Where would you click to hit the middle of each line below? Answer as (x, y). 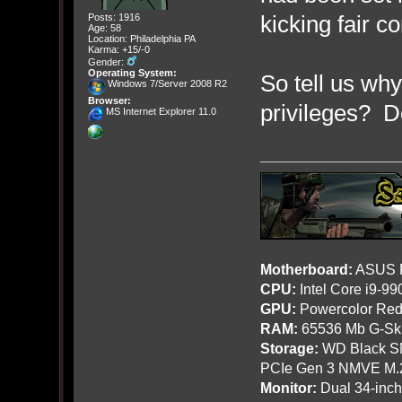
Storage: (289, 349)
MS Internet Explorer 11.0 (159, 112)
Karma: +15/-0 (118, 50)
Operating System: (132, 73)
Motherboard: (306, 270)
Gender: (107, 62)
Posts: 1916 (114, 17)
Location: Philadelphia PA (141, 39)
